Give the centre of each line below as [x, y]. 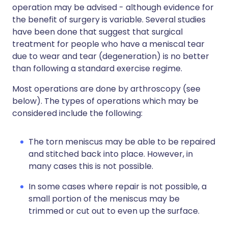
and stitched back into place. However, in [111, 154]
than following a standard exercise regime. [97, 68]
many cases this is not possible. [91, 166]
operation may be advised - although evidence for [113, 7]
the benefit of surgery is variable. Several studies [109, 20]
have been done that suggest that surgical [97, 32]
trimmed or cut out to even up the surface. [114, 211]
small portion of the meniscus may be [104, 199]
